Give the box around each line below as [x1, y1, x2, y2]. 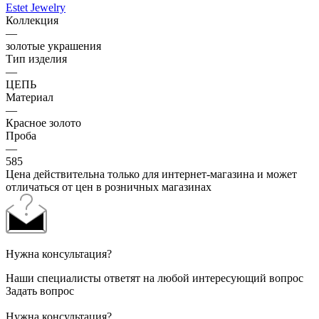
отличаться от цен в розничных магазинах [6, 180, 211, 193]
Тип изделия [6, 52, 67, 65]
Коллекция [6, 14, 58, 26]
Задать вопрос [6, 284, 74, 297]
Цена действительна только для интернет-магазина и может [6, 167, 297, 180]
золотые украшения [6, 39, 101, 52]
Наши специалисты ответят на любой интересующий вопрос [6, 271, 303, 284]
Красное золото [6, 116, 81, 129]
